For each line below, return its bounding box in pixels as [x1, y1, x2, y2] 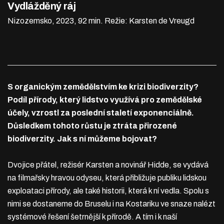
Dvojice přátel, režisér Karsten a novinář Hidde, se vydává [7, 160, 208, 169]
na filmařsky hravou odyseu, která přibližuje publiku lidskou [7, 173, 206, 182]
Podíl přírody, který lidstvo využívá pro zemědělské [7, 95, 202, 104]
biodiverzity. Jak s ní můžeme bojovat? [7, 134, 157, 143]
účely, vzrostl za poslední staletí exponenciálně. [7, 108, 194, 117]
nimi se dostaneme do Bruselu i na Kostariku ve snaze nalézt [7, 199, 215, 208]
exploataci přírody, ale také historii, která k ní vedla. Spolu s [7, 186, 209, 195]
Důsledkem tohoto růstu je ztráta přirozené [7, 121, 177, 130]
